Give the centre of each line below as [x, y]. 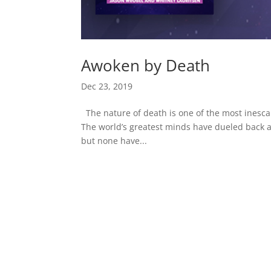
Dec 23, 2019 [107, 86]
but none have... [114, 140]
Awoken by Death [146, 65]
